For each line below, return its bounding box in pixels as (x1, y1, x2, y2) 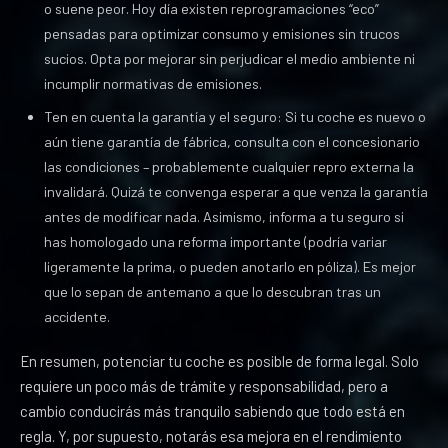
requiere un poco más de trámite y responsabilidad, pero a (20, 377, 388, 395)
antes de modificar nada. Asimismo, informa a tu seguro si (44, 208, 404, 225)
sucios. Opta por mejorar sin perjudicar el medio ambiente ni (44, 50, 415, 67)
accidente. (44, 308, 110, 325)
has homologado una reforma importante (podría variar (44, 233, 387, 250)
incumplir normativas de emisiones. (44, 75, 262, 92)
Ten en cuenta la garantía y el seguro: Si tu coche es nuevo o (44, 108, 426, 125)
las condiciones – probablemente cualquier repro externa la (44, 158, 414, 175)
